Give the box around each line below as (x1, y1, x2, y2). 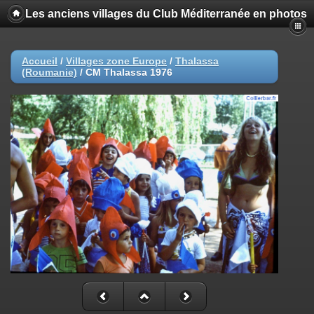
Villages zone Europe (66, 55, 167, 67)
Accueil (22, 55, 57, 67)
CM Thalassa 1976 (86, 67, 172, 78)
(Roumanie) (22, 67, 77, 78)
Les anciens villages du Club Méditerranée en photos (25, 8, 307, 20)
